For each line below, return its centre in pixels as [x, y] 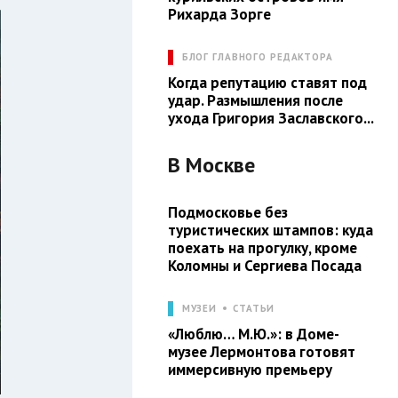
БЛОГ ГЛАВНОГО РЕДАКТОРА [257, 56]
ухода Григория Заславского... [271, 118]
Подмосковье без [227, 212]
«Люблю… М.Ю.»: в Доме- [253, 334]
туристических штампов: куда [270, 230]
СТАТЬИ [254, 308]
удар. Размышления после [255, 100]
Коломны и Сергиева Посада [264, 265]
